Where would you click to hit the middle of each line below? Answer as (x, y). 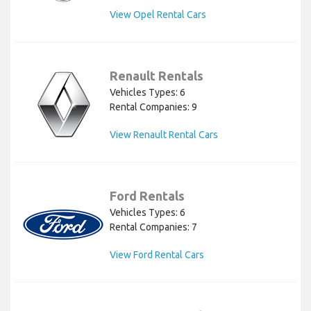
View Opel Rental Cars (158, 14)
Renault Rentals (157, 75)
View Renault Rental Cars (164, 134)
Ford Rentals (147, 195)
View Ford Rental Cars (157, 254)
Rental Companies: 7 (153, 227)
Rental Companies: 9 (153, 107)
